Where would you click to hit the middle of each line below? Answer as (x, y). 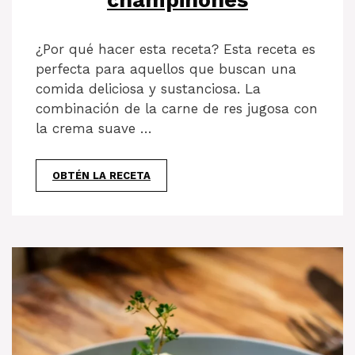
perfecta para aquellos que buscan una (166, 69)
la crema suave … (94, 129)
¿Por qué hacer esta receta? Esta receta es (176, 50)
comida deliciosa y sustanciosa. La (148, 89)
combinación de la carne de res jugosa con (177, 109)
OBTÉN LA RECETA (101, 175)
